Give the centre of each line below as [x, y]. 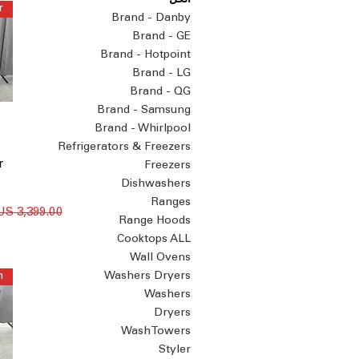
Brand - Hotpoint [145, 55]
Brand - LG [161, 74]
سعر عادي [37, 212]
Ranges [171, 203]
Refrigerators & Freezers [125, 147]
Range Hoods [155, 221]
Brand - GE [161, 37]
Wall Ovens [160, 258]
